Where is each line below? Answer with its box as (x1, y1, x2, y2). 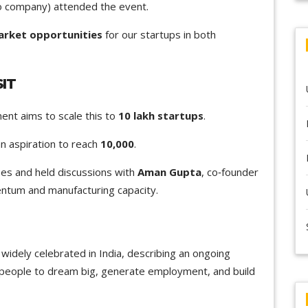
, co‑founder (201, 164, 258, 179)
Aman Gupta (137, 164, 201, 179)
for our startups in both (102, 27, 216, 41)
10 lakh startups (118, 108, 203, 122)
